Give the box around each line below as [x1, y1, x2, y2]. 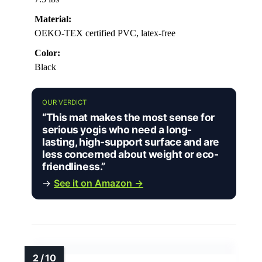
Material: [35, 13, 71, 24]
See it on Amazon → [54, 177, 143, 189]
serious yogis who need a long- [42, 123, 192, 136]
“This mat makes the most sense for [42, 111, 215, 123]
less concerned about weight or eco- [42, 147, 219, 160]
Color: [35, 47, 60, 58]
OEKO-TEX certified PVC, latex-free [35, 27, 175, 38]
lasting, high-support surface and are [42, 135, 219, 148]
